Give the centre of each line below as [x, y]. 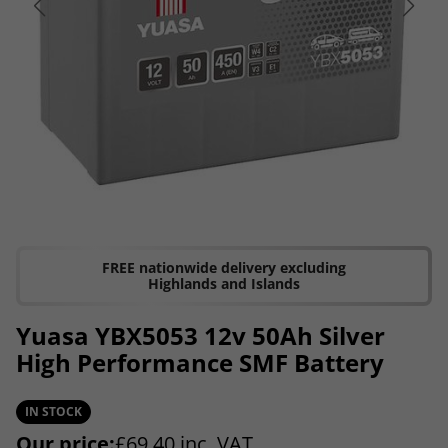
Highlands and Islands [224, 283]
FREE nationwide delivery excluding [224, 267]
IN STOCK [53, 411]
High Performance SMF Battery [200, 362]
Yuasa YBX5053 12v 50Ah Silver [200, 335]
